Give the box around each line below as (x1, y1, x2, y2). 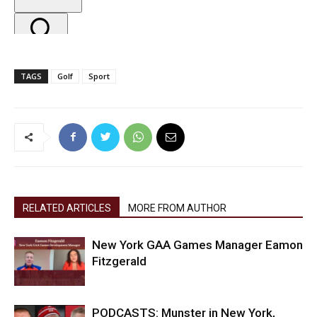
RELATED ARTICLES (23, 202, 111, 214)
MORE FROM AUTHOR (128, 202, 226, 214)
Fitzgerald (92, 253, 146, 268)
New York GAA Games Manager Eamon (92, 237, 303, 252)
